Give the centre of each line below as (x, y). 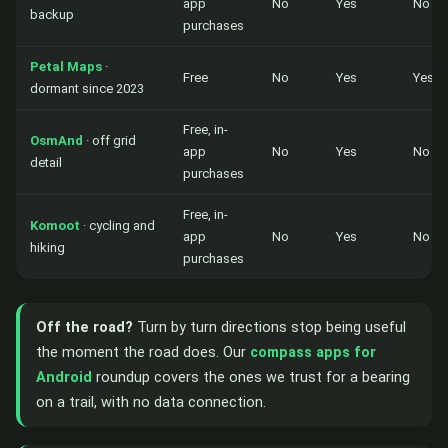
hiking (47, 247)
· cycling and (117, 225)
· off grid (109, 140)
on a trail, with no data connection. (151, 402)
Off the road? (84, 327)
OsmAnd (56, 140)
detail (46, 162)
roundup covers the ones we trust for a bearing (251, 377)
